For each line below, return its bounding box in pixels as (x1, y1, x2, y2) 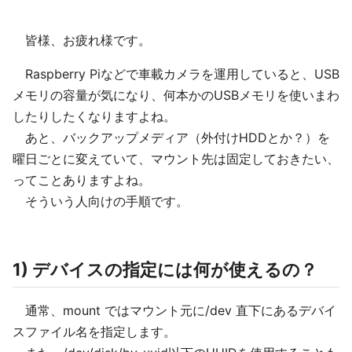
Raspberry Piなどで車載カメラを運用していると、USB (13, 66, 339, 82)
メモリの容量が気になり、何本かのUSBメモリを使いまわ (13, 87, 339, 103)
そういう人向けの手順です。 (13, 193, 189, 209)
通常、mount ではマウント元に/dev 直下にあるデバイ (13, 302, 336, 318)
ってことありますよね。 (13, 172, 151, 188)
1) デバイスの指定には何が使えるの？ (13, 259, 317, 280)
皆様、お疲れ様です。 (13, 32, 151, 48)
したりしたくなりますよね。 (13, 108, 176, 124)
